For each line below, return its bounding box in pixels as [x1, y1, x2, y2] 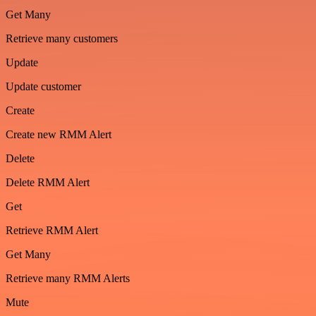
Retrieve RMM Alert [6, 224, 98, 236]
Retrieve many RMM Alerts [6, 272, 130, 284]
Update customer [6, 80, 81, 92]
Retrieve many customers [6, 32, 118, 44]
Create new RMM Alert [6, 128, 111, 140]
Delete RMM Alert [6, 176, 90, 188]
